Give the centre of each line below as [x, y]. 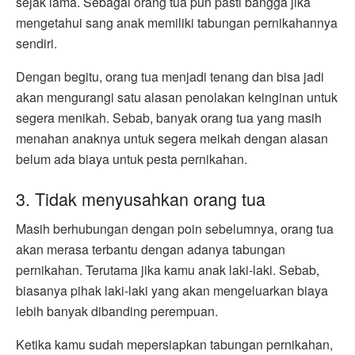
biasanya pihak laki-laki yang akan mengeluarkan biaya [172, 291]
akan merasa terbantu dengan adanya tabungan [151, 250]
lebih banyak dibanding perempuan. [117, 311]
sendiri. [36, 43]
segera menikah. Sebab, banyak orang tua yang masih [169, 117]
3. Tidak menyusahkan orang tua [141, 198]
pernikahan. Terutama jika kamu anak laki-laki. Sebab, [168, 270]
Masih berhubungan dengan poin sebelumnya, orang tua [175, 229]
